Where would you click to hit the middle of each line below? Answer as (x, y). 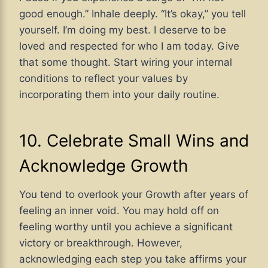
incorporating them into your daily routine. (119, 94)
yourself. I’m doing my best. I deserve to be (123, 30)
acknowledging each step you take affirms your (133, 259)
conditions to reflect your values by (103, 78)
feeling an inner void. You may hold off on (119, 210)
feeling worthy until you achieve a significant (126, 226)
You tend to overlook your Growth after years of (134, 194)
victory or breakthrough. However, (101, 243)
